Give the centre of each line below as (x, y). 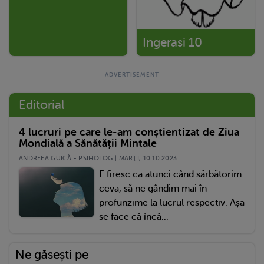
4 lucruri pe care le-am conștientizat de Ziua (129, 132)
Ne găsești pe (52, 254)
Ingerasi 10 (172, 42)
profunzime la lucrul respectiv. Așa (172, 202)
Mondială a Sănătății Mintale (88, 143)
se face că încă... (134, 217)
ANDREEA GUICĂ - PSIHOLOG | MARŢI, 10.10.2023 (98, 158)
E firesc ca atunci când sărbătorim (170, 174)
